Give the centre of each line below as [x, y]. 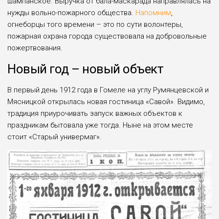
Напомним [153, 12]
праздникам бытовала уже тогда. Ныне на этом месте [100, 125]
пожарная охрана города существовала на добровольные [107, 36]
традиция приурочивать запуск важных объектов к [95, 113]
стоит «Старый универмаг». [55, 137]
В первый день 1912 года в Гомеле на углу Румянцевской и [108, 90]
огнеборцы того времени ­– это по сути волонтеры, [95, 24]
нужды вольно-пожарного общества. [71, 12]
